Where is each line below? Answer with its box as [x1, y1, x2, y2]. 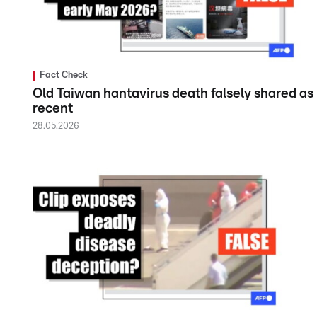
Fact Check [40, 70, 88, 80]
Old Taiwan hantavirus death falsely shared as [33, 86, 313, 100]
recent [33, 101, 73, 115]
